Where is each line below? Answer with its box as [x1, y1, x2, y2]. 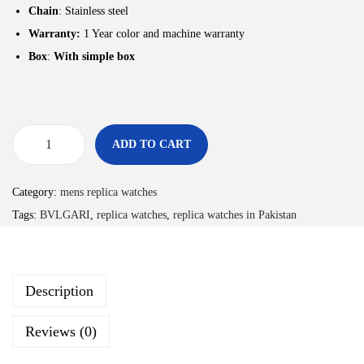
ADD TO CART [112, 138, 191, 151]
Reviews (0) [25, 323, 97, 340]
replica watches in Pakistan [173, 209, 297, 222]
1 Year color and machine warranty [84, 28, 245, 41]
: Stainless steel [58, 5, 128, 18]
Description [25, 283, 93, 300]
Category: [12, 186, 60, 199]
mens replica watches [60, 186, 157, 199]
